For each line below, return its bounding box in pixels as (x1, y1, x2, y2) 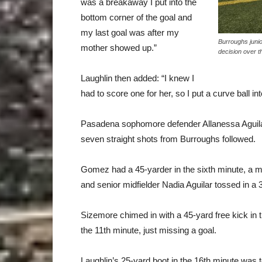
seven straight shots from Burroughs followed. (81, 134, 256, 144)
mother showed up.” (81, 43, 157, 53)
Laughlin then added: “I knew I (81, 73, 194, 83)
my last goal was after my (81, 27, 179, 37)
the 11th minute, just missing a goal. (81, 225, 216, 235)
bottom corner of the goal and (81, 12, 192, 22)
